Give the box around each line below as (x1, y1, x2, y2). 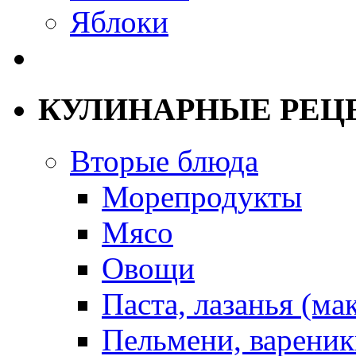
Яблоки (70, 5, 168, 40)
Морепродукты (102, 179, 302, 214)
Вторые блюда (70, 143, 258, 178)
